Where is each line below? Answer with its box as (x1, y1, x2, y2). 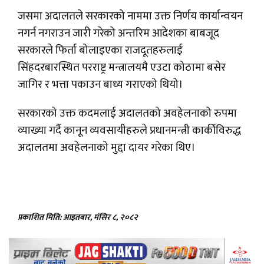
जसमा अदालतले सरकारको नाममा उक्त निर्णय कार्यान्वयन (18, 7, 243, 26)
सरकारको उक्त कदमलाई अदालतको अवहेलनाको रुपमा (18, 104, 237, 123)
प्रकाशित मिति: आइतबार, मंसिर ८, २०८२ (18, 210, 138, 225)
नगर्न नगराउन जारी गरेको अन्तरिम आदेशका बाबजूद (18, 24, 219, 43)
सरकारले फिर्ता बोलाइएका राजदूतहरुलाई (18, 41, 183, 60)
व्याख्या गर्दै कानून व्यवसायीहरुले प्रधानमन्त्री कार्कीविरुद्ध (18, 121, 241, 140)
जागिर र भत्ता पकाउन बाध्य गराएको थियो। (18, 75, 183, 94)
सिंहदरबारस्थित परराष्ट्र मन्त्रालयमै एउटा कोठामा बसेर (18, 58, 226, 77)
